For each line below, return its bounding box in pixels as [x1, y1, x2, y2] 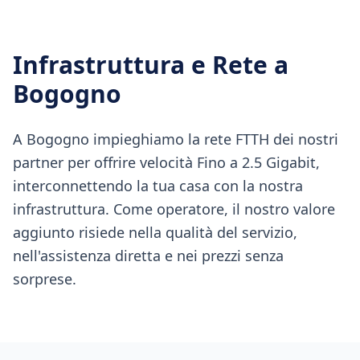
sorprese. [13, 269, 76, 288]
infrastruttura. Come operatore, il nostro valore [13, 199, 335, 219]
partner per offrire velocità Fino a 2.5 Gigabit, [13, 153, 320, 172]
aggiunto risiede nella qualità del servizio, [13, 223, 297, 242]
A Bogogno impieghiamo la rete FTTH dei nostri [13, 129, 338, 149]
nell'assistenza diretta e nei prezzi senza [13, 246, 284, 265]
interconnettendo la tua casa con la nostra [13, 176, 303, 195]
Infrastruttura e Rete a [13, 48, 288, 81]
